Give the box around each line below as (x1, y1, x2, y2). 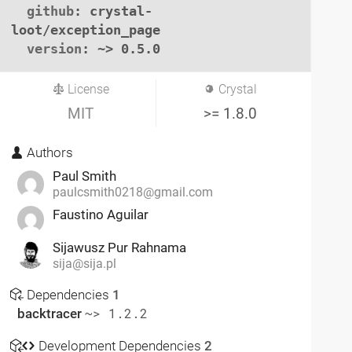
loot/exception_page (11, 21, 161, 38)
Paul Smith (52, 168, 116, 185)
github (27, 2, 75, 19)
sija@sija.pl (52, 256, 116, 271)
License (64, 82, 110, 97)
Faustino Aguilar (52, 207, 148, 223)
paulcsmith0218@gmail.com (52, 185, 213, 200)
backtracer (16, 306, 85, 322)
